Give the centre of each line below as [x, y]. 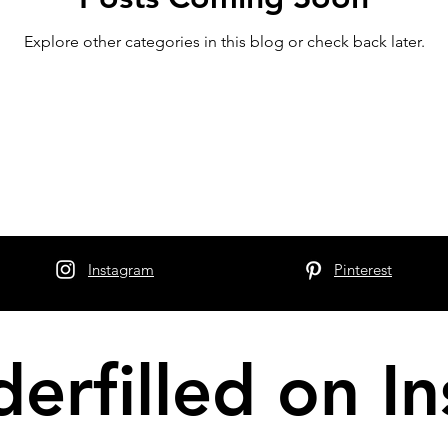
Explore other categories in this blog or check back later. [224, 41]
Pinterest [363, 270]
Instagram [121, 270]
